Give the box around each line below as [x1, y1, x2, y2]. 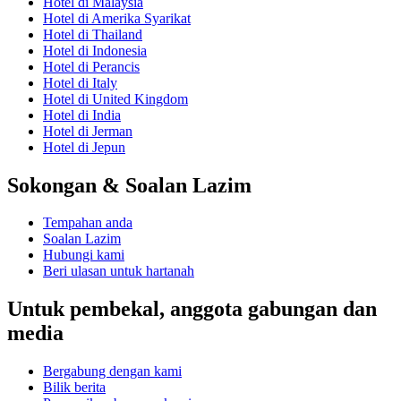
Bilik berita [43, 380, 106, 396]
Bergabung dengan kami [43, 363, 182, 380]
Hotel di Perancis [43, 58, 140, 74]
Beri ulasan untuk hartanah [43, 263, 194, 279]
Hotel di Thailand [43, 26, 142, 42]
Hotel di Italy [43, 74, 117, 90]
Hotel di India [43, 107, 121, 123]
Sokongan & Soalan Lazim [7, 173, 252, 197]
